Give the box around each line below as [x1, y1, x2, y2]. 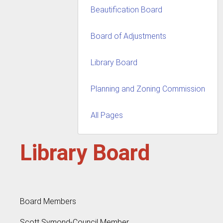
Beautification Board [91, 5, 162, 15]
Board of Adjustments [91, 31, 166, 41]
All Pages [91, 111, 123, 120]
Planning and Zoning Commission [91, 84, 205, 94]
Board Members [20, 196, 76, 206]
